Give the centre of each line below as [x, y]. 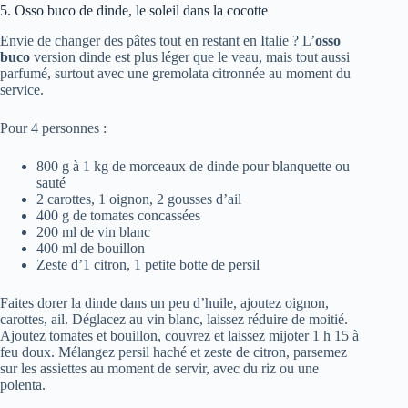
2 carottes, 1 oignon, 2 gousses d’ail [139, 199]
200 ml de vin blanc [93, 231]
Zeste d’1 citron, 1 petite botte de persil [148, 264]
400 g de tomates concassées [118, 215]
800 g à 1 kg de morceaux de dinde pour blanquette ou [193, 166]
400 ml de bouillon [91, 248]
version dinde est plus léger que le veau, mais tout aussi [190, 56]
